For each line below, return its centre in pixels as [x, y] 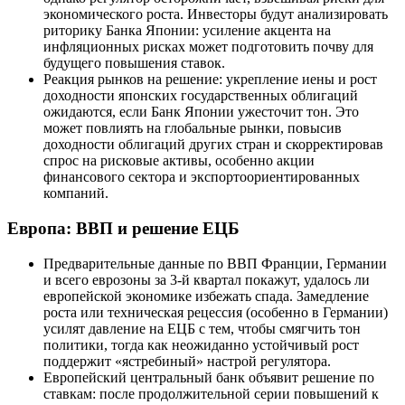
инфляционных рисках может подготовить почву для [208, 47]
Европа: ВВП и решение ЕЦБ [123, 228]
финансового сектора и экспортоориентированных [202, 177]
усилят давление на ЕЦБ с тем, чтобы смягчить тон [202, 328]
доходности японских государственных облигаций [201, 96]
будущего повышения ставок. [134, 63]
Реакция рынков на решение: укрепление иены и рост [210, 80]
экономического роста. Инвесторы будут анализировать [216, 14]
